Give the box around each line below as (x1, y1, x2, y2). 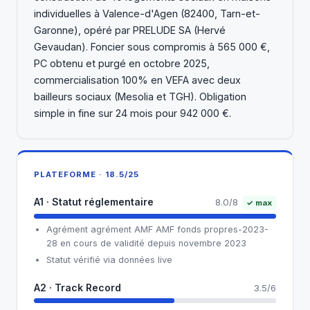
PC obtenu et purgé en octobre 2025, (34, 57, 210, 69)
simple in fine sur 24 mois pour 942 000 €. (34, 107, 231, 119)
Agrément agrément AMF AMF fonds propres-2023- (46, 224, 268, 235)
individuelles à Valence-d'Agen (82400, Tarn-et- (34, 7, 260, 19)
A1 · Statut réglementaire (34, 195, 154, 208)
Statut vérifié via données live (46, 255, 172, 266)
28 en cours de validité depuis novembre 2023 (46, 238, 246, 249)
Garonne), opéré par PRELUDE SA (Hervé (34, 24, 226, 36)
